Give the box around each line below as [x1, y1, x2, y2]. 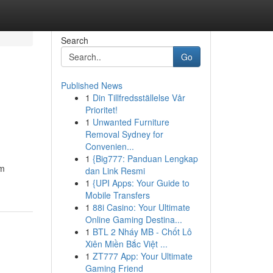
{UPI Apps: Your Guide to [92, 177, 190, 189]
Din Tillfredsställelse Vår [92, 91, 185, 104]
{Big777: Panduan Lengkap [92, 152, 198, 165]
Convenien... [85, 140, 134, 152]
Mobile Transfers [85, 189, 150, 201]
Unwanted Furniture [92, 116, 169, 128]
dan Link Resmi [85, 165, 145, 177]
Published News [60, 79, 122, 91]
